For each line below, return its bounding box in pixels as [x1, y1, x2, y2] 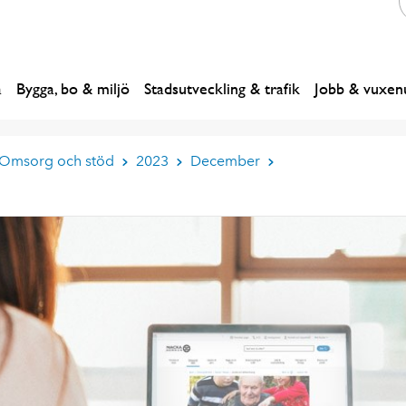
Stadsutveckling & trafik [144, 79, 300, 98]
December [189, 152, 260, 169]
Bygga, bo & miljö [16, 79, 130, 98]
